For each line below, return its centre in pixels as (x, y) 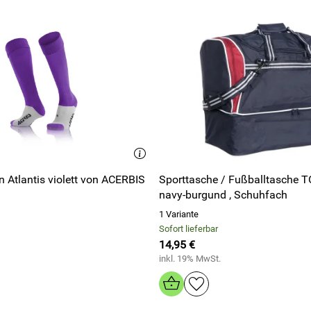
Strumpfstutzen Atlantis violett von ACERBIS (112, 179)
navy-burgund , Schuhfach (223, 195)
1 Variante (179, 214)
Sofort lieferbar (188, 229)
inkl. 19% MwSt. (190, 259)
